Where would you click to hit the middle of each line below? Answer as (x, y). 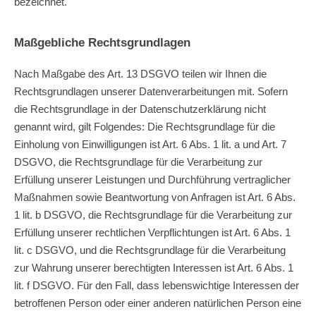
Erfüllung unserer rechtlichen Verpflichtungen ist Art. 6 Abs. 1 (152, 232)
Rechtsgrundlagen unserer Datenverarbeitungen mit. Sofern (151, 91)
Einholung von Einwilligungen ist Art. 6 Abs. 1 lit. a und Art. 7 (150, 144)
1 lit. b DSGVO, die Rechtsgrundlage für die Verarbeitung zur (153, 214)
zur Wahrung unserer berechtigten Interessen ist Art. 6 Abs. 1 (154, 267)
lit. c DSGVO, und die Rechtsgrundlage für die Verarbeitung (150, 250)
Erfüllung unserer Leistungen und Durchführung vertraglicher (152, 179)
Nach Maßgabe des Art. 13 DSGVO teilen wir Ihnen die (140, 73)
